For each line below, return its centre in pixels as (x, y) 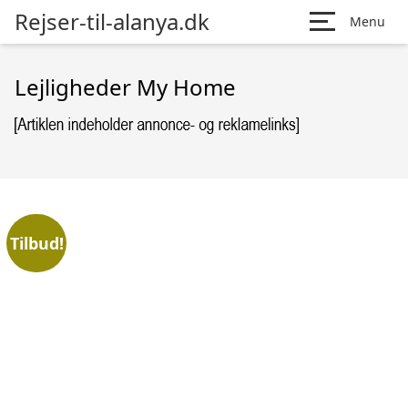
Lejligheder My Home (125, 87)
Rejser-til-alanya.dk (112, 21)
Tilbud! (36, 243)
